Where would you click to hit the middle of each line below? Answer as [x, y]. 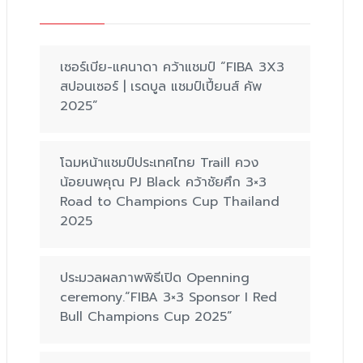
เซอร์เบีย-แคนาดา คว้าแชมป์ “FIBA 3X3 [172, 67]
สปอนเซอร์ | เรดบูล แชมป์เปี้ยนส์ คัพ [161, 87]
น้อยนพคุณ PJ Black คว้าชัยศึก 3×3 [163, 182]
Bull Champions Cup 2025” [146, 317]
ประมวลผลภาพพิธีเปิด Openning [155, 278]
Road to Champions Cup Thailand [170, 202]
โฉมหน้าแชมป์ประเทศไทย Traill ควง [159, 163]
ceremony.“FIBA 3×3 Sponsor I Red [169, 297]
